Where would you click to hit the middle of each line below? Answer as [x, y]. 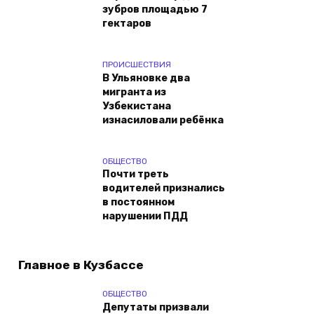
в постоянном [138, 203]
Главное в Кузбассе [81, 265]
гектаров [127, 24]
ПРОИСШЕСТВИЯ [137, 65]
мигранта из [134, 93]
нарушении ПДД [145, 217]
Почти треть [136, 175]
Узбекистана [137, 107]
